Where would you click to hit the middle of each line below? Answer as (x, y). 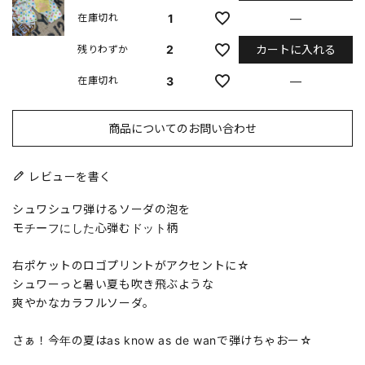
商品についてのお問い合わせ (182, 128)
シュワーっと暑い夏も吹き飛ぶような (113, 284)
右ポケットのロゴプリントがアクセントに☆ (131, 265)
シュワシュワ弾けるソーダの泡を (101, 209)
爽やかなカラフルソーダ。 (84, 302)
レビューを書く (70, 176)
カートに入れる (296, 49)
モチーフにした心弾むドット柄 (95, 227)
